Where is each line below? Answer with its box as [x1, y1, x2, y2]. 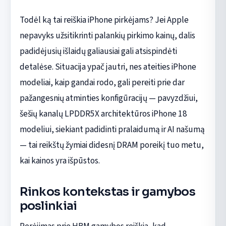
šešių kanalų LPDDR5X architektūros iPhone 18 [19, 107, 187, 120]
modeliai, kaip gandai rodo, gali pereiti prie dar [19, 76, 185, 89]
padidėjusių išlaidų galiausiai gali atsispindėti [19, 44, 177, 58]
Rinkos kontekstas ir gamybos [19, 184, 195, 199]
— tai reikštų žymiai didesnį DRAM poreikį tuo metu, [19, 138, 204, 151]
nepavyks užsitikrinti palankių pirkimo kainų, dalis [19, 29, 195, 42]
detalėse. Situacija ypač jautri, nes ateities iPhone [19, 60, 196, 73]
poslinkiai [19, 198, 77, 213]
